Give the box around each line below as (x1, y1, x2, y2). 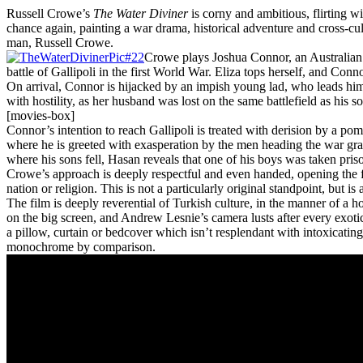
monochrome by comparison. (6, 240, 156, 254)
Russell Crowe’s (6, 6, 93, 21)
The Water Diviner (93, 6, 188, 21)
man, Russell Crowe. (6, 36, 113, 50)
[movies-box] (6, 109, 75, 123)
